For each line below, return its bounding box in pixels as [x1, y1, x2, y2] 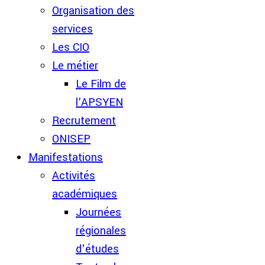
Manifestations [28, 150, 103, 165]
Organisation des [52, 3, 134, 18]
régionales [76, 223, 126, 238]
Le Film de [76, 76, 126, 92]
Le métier [52, 58, 98, 73]
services [52, 21, 93, 37]
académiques [52, 186, 117, 202]
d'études [76, 241, 119, 257]
